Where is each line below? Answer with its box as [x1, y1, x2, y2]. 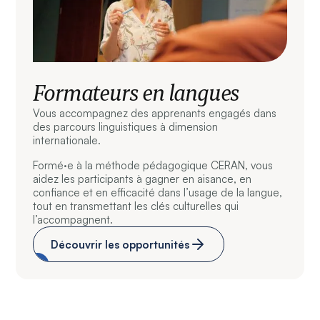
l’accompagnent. [33, 213, 114, 227]
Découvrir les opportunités [51, 237, 190, 251]
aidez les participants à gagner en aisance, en [33, 172, 252, 186]
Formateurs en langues [33, 79, 240, 107]
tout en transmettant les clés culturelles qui [33, 199, 239, 214]
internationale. [33, 134, 101, 148]
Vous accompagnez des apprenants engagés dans [33, 106, 277, 121]
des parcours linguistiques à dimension [33, 120, 219, 134]
